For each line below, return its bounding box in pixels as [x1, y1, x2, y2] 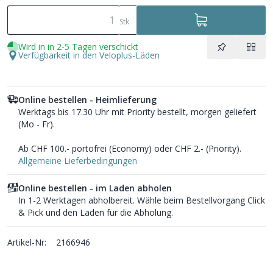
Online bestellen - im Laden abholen [18, 182, 172, 194]
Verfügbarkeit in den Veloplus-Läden [18, 49, 160, 61]
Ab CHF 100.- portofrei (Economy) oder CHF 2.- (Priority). [18, 142, 241, 154]
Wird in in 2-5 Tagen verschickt [18, 40, 138, 52]
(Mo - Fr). [18, 118, 55, 130]
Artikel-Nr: [7, 236, 46, 248]
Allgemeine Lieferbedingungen [18, 154, 137, 166]
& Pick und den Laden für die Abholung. [18, 206, 173, 218]
